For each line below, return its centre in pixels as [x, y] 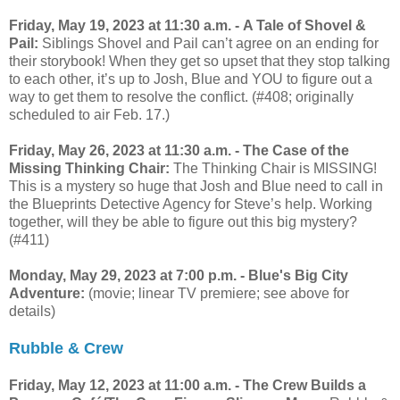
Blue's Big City [298, 275]
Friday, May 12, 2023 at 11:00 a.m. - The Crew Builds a [187, 385]
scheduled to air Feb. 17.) [89, 114]
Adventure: [47, 293]
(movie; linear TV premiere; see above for [217, 293]
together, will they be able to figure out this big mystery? [183, 221]
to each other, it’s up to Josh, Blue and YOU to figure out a [191, 79]
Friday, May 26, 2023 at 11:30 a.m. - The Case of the [179, 150]
